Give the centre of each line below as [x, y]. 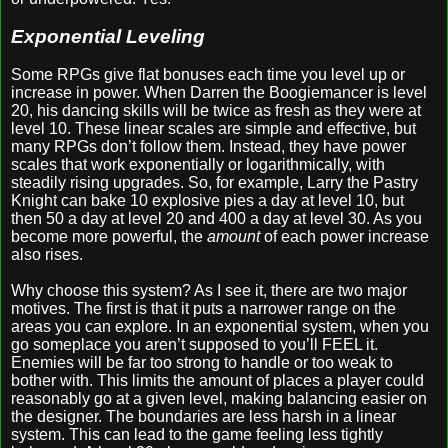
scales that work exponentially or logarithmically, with [198, 164]
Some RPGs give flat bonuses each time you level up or [208, 74]
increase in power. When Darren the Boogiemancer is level [219, 92]
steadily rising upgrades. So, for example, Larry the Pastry [214, 182]
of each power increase [344, 236]
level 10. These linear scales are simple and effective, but [213, 128]
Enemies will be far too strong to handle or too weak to [202, 362]
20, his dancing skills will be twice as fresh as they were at [216, 110]
